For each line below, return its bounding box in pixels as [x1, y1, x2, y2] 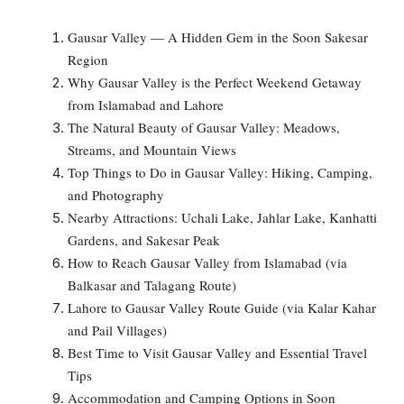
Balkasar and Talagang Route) [68, 275, 236, 294]
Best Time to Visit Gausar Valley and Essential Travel [68, 343, 367, 362]
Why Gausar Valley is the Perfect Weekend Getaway [68, 72, 362, 91]
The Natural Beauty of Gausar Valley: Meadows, [68, 117, 340, 136]
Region [68, 50, 108, 69]
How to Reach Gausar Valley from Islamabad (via [68, 252, 347, 271]
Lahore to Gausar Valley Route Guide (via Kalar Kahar [68, 298, 376, 317]
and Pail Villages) [68, 320, 167, 339]
